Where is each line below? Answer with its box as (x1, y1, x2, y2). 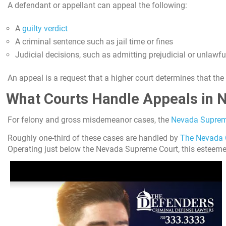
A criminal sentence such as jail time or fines (15, 36, 173, 46)
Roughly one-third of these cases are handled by (8, 133, 180, 143)
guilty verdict (22, 23, 68, 33)
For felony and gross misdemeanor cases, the (8, 115, 171, 125)
